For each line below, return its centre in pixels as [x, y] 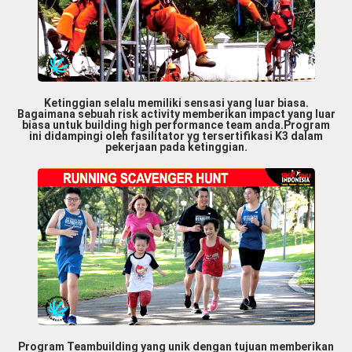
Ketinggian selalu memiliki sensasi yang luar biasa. [176, 103]
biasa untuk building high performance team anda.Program [176, 125]
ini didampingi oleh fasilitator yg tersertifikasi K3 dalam [176, 136]
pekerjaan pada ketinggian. [176, 147]
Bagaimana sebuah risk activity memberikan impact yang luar [176, 114]
